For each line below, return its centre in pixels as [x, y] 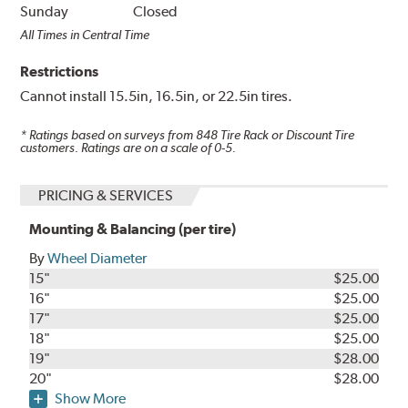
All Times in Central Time [85, 35]
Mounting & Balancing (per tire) [133, 229]
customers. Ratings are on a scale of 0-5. [128, 148]
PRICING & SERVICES [106, 195]
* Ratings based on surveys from [108, 135]
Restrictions [60, 72]
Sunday [45, 12]
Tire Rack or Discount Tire [286, 135]
